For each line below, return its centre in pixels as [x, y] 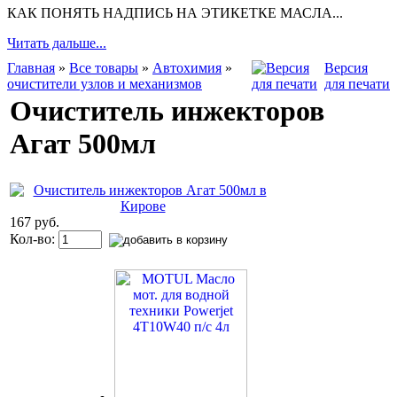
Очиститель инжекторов [167, 110]
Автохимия [187, 67]
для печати [357, 83]
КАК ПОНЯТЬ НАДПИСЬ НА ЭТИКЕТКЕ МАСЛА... [175, 12]
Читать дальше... [57, 43]
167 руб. [35, 222]
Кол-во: [34, 238]
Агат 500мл [83, 143]
